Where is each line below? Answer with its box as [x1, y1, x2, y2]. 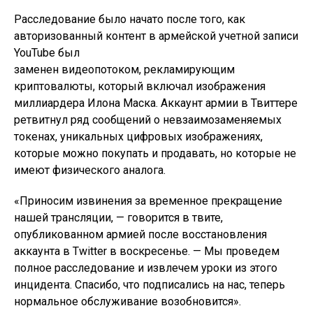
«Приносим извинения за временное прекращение [14, 194, 282, 208]
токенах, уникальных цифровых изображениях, [14, 130, 263, 144]
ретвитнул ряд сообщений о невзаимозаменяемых [14, 113, 282, 127]
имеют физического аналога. [14, 163, 166, 177]
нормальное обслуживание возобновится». [14, 295, 241, 309]
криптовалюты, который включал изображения [14, 80, 265, 94]
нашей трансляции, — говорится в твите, [14, 211, 223, 225]
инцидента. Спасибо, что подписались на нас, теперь [14, 278, 285, 292]
